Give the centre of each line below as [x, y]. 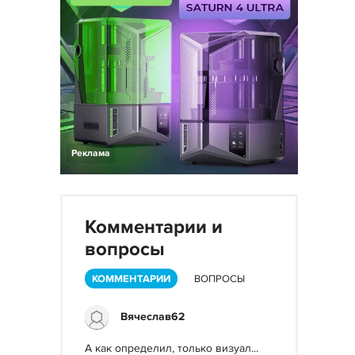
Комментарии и [154, 227]
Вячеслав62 [153, 317]
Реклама [91, 153]
